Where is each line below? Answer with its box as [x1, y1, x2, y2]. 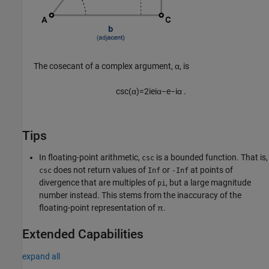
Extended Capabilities [22, 227, 144, 242]
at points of [189, 165, 233, 175]
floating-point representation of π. [39, 203, 166, 213]
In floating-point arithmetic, [39, 153, 142, 163]
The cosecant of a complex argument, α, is [34, 61, 190, 71]
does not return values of [52, 165, 148, 175]
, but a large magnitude [166, 178, 251, 188]
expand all [22, 251, 60, 261]
